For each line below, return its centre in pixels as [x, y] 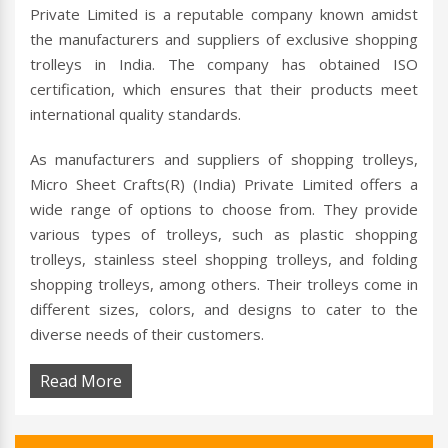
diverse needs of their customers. [147, 334]
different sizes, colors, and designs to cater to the [224, 309]
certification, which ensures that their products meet [224, 89]
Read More [81, 381]
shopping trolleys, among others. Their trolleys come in [224, 284]
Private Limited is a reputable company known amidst [224, 14]
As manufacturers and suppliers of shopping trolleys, [224, 159]
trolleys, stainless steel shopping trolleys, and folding [224, 259]
